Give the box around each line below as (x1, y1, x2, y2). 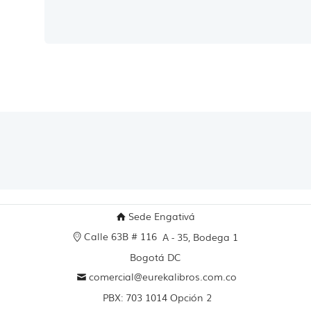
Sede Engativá (125, 208, 195, 223)
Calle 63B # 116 (81, 228, 162, 243)
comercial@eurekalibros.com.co (86, 269, 237, 283)
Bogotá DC (130, 249, 181, 264)
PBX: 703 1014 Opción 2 (99, 289, 212, 304)
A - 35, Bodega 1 (162, 229, 238, 244)
